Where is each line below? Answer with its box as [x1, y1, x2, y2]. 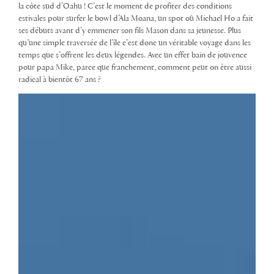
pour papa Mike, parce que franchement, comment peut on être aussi [18, 63, 251, 72]
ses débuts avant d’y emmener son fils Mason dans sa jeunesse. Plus [18, 26, 241, 35]
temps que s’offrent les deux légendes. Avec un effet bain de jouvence [18, 51, 247, 59]
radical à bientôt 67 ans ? [18, 75, 101, 84]
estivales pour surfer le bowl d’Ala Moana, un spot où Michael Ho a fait [18, 14, 253, 23]
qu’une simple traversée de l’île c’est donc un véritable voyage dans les [18, 39, 251, 47]
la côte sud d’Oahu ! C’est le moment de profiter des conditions [18, 2, 232, 10]
